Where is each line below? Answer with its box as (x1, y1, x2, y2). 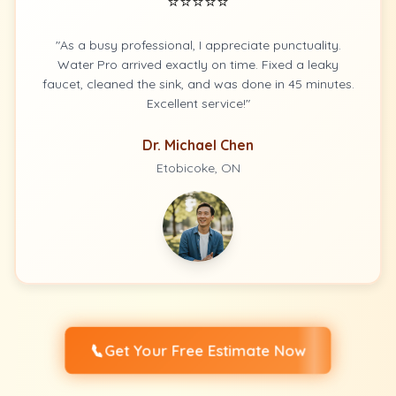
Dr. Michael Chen (142, 136, 254, 154)
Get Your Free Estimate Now (103, 340, 308, 361)
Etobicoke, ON (156, 160, 240, 176)
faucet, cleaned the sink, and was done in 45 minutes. (42, 76, 354, 92)
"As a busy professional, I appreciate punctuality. (55, 37, 341, 53)
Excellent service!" (146, 95, 250, 111)
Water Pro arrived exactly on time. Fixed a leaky (57, 57, 339, 72)
